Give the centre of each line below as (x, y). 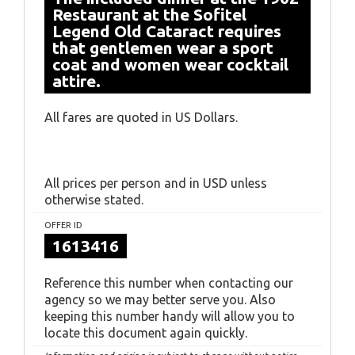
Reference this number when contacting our (169, 283)
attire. (76, 81)
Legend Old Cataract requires (167, 31)
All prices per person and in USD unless (156, 183)
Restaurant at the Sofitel (149, 14)
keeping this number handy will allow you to (170, 316)
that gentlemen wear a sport (163, 48)
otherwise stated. (94, 200)
